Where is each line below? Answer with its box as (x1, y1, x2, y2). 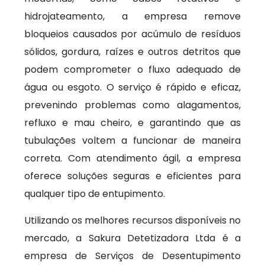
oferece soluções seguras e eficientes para (24, 169, 241, 183)
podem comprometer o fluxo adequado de (24, 63, 241, 76)
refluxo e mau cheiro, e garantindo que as (24, 116, 241, 130)
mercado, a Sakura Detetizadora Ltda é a (24, 231, 241, 245)
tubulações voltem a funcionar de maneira (24, 134, 241, 147)
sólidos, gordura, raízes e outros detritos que (24, 45, 241, 59)
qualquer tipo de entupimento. (24, 187, 166, 201)
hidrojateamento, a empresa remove (24, 9, 241, 23)
